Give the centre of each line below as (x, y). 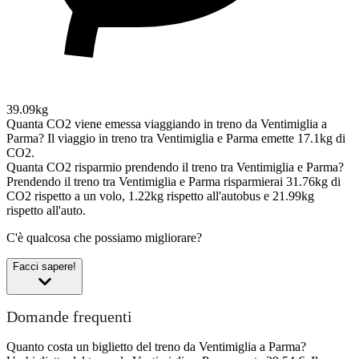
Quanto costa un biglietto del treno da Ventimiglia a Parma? (156, 346)
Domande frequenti (69, 317)
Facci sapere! (44, 266)
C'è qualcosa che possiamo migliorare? (104, 237)
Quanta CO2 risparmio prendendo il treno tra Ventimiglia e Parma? (175, 167)
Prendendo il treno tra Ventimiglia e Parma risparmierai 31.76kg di (173, 181)
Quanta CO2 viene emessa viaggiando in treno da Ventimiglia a (167, 123)
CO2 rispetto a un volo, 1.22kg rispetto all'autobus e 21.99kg (160, 196)
